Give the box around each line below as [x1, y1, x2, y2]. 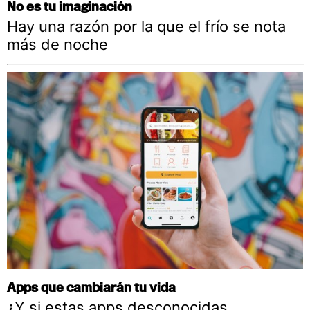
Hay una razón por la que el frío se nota [7, 17, 286, 36]
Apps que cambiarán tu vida [7, 279, 176, 295]
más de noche [7, 35, 108, 54]
